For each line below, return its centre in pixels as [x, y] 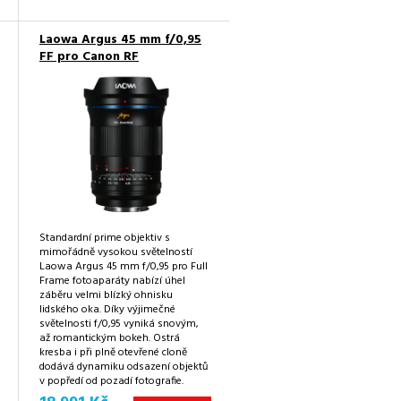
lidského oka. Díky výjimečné [107, 309]
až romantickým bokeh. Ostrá [110, 338]
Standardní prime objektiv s [105, 238]
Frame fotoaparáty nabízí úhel [112, 281]
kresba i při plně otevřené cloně [113, 352]
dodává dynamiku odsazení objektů [124, 367]
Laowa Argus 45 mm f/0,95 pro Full [124, 266]
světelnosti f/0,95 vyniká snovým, [119, 324]
